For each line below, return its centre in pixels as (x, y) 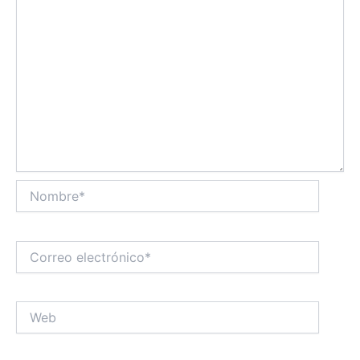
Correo (33, 247)
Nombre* (39, 187)
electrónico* (47, 264)
